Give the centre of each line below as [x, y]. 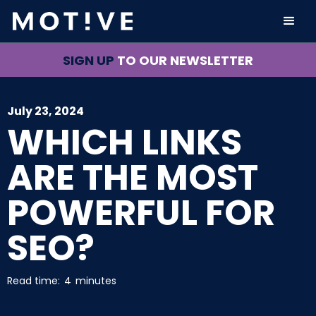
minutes [96, 281]
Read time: [34, 281]
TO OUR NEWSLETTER [185, 60]
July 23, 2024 [45, 111]
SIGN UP [89, 60]
